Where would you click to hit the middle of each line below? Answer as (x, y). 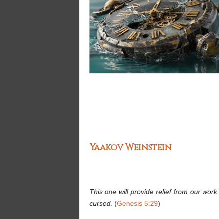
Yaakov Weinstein (130, 147)
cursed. (102, 203)
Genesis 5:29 (137, 203)
